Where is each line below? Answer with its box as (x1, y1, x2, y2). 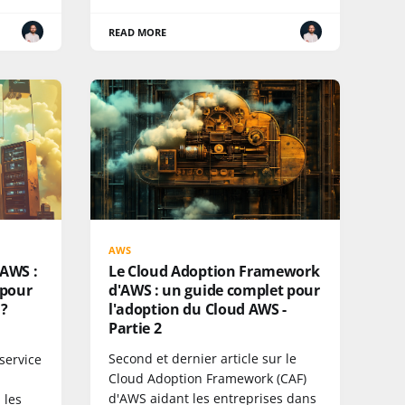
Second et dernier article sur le (108, 350, 297, 367)
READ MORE (108, 24, 167, 39)
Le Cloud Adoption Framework (108, 261, 320, 281)
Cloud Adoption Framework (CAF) (108, 370, 306, 387)
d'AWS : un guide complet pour (108, 280, 320, 300)
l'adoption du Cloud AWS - (108, 299, 287, 319)
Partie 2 (108, 318, 162, 338)
